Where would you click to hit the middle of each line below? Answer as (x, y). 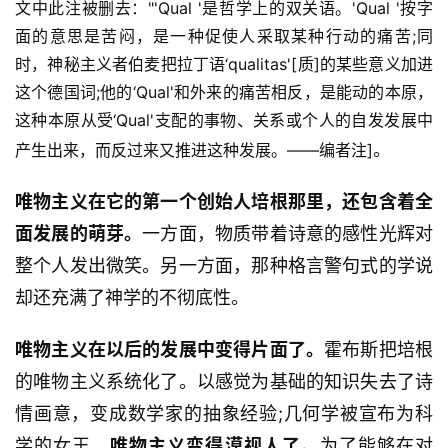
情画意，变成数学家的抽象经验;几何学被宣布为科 (224, 414)
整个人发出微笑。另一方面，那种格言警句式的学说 (224, 266)
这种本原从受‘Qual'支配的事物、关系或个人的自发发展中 (224, 120)
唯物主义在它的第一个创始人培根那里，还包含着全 (224, 202)
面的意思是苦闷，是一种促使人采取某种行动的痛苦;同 (224, 36)
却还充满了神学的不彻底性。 (132, 298)
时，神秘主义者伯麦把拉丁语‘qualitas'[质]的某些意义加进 (224, 64)
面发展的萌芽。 (79, 234)
